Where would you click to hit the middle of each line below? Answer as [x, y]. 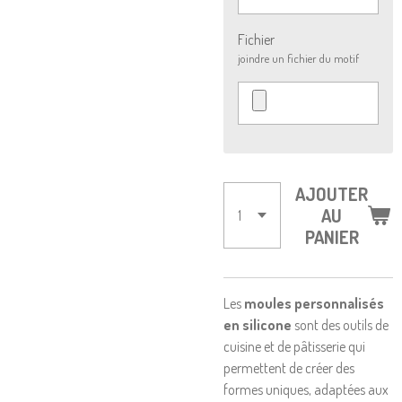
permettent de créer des [289, 368]
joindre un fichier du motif [298, 58]
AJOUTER [332, 194]
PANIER [332, 237]
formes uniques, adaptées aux [306, 389]
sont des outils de [340, 325]
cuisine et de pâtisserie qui [294, 346]
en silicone [258, 325]
